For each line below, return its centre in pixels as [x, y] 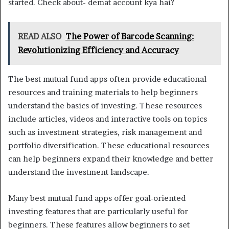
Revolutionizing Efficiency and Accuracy [98, 50]
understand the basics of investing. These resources [105, 106]
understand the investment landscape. [79, 172]
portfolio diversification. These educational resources [109, 146]
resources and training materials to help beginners [103, 93]
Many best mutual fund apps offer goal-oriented [97, 198]
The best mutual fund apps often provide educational [107, 79]
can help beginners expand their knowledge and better [111, 159]
